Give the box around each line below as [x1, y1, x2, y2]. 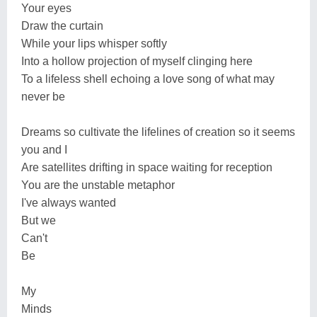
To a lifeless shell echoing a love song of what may [21, 72, 275, 85]
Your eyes [21, 1, 71, 14]
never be [21, 90, 65, 103]
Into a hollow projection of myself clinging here [21, 54, 253, 67]
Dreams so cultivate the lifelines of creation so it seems [21, 125, 295, 138]
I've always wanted [21, 196, 116, 209]
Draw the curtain [21, 19, 103, 32]
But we [21, 214, 56, 226]
